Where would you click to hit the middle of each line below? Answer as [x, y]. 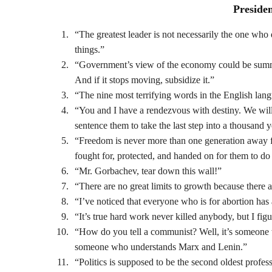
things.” [90, 50]
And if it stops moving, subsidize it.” [144, 80]
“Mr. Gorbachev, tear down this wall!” [148, 171]
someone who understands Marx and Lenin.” [161, 247]
